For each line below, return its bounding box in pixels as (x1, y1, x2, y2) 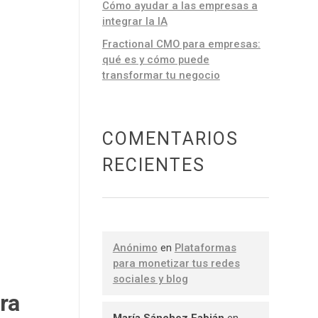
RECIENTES (102, 155, 205, 176)
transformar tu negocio (102, 68, 220, 82)
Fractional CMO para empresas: (102, 37, 261, 50)
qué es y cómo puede (102, 53, 209, 66)
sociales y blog (112, 272, 188, 285)
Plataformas (174, 241, 236, 254)
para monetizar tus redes (112, 256, 240, 270)
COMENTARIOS (102, 128, 238, 150)
